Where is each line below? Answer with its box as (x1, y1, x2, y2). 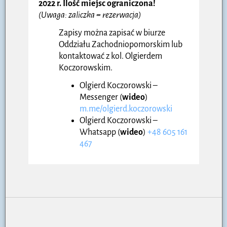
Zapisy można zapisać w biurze (59, 28, 165, 37)
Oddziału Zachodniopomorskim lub (59, 40, 182, 49)
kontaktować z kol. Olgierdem (59, 51, 162, 61)
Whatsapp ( (80, 127, 120, 137)
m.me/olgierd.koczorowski (80, 104, 172, 113)
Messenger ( (80, 92, 122, 102)
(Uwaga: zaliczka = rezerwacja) (39, 10, 141, 20)
